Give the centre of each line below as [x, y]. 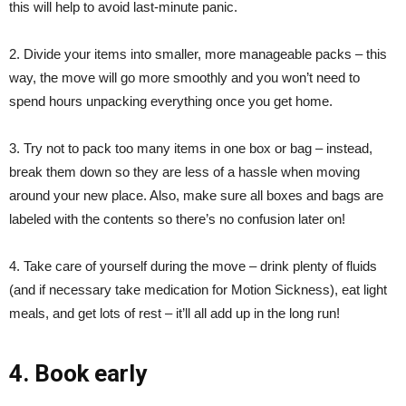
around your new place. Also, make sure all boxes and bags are [196, 196]
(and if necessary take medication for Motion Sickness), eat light [198, 290]
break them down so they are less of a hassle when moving [184, 172]
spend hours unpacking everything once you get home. [171, 101]
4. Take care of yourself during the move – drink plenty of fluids [193, 266]
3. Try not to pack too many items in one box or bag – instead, [191, 149]
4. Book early [78, 374]
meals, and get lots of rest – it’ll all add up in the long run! [174, 314]
